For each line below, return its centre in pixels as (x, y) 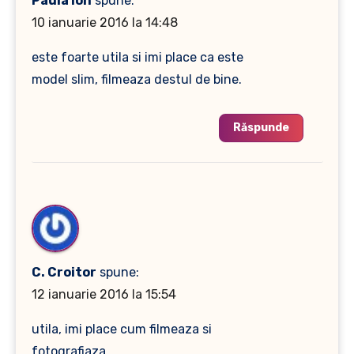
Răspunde (261, 128)
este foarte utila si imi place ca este (137, 57)
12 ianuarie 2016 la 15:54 (104, 294)
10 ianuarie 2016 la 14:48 (104, 23)
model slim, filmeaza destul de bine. (136, 79)
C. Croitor (64, 272)
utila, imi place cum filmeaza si (121, 329)
